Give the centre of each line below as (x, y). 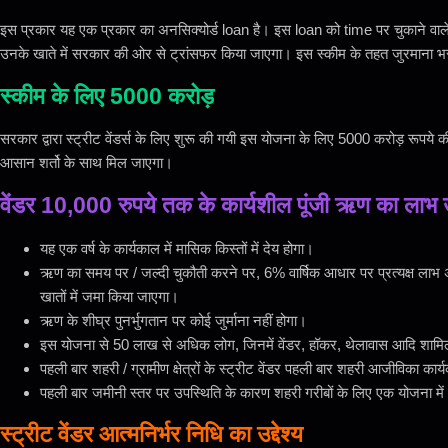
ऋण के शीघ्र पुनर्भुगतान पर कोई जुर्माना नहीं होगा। (173, 320)
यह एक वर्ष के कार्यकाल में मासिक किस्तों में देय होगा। (177, 248)
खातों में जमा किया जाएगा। (109, 296)
